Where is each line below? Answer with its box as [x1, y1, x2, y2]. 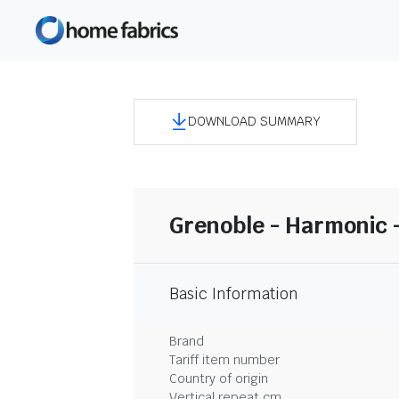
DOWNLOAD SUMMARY [188, 113, 321, 130]
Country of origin [169, 370, 268, 387]
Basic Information [169, 283, 298, 304]
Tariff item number [169, 351, 280, 368]
